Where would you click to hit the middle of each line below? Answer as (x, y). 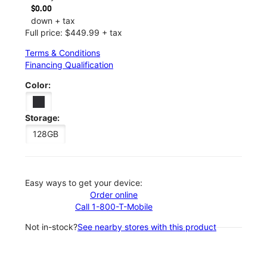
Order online (114, 195)
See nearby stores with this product (147, 227)
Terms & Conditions (63, 52)
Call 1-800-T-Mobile (114, 207)
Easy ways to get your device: (84, 183)
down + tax (53, 20)
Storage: (42, 118)
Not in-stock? (51, 227)
